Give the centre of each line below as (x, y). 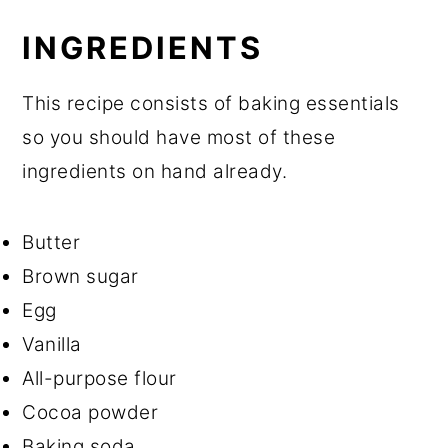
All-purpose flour (99, 378)
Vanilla (52, 344)
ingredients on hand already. (155, 171)
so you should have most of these (179, 137)
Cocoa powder (90, 412)
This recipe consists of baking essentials (211, 103)
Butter (51, 242)
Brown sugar (80, 276)
